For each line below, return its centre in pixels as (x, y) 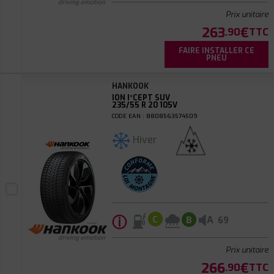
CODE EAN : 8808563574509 (154, 116)
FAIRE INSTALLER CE (216, 51)
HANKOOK (130, 86)
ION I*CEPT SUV (141, 98)
